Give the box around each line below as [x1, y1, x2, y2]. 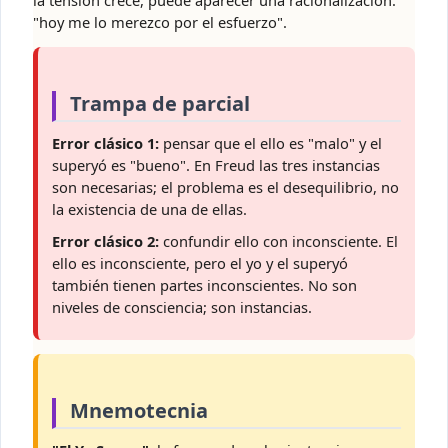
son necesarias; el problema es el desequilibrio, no [52, 177, 399, 198]
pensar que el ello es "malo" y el [159, 133, 382, 154]
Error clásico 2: [52, 231, 159, 252]
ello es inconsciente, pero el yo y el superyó [52, 253, 348, 274]
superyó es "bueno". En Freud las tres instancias [52, 155, 380, 176]
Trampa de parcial [70, 90, 250, 118]
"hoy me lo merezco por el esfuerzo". [33, 12, 287, 33]
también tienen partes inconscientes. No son [52, 275, 357, 296]
